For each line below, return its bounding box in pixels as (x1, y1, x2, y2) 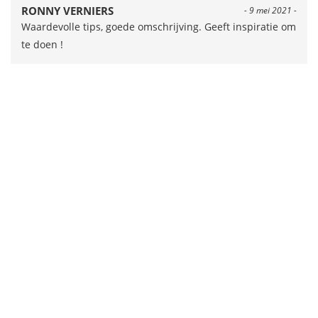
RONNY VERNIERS (21, 4, 114, 18)
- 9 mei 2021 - (244, 4, 297, 17)
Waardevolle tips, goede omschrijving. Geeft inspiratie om (21, 20, 296, 34)
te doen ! (21, 38, 63, 52)
